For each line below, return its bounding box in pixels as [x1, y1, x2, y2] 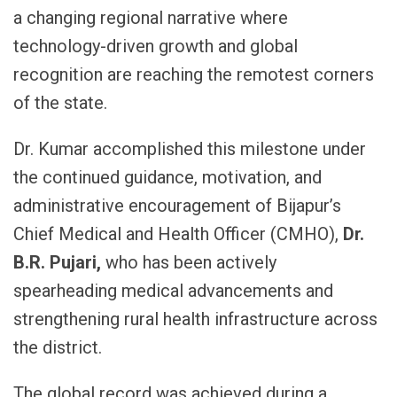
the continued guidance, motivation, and [13, 167, 322, 189]
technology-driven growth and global [13, 35, 298, 58]
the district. [13, 337, 102, 359]
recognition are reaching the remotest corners [13, 64, 374, 86]
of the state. [13, 92, 107, 114]
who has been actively [101, 252, 276, 274]
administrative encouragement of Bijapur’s [13, 195, 341, 217]
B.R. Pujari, [13, 252, 101, 274]
